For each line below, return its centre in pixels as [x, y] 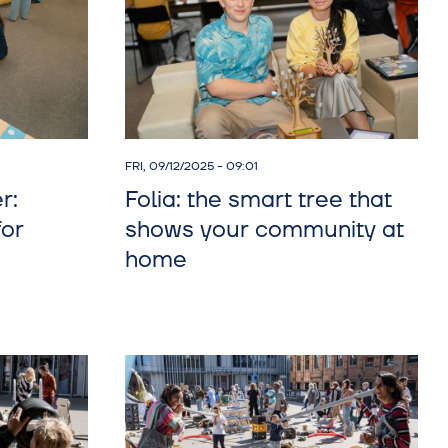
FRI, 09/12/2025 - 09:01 [191, 167]
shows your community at [264, 230]
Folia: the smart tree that [258, 200]
